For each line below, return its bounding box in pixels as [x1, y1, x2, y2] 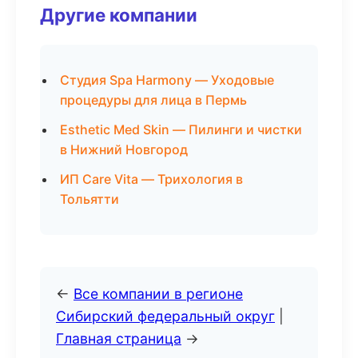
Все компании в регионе [74, 285, 243, 302]
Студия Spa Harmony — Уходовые [60, 72, 274, 88]
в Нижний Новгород [60, 141, 188, 157]
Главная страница [56, 330, 181, 347]
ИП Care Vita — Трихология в [60, 171, 243, 187]
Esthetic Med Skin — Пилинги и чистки [60, 121, 302, 137]
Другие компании [40, 4, 197, 26]
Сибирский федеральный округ [56, 308, 275, 324]
